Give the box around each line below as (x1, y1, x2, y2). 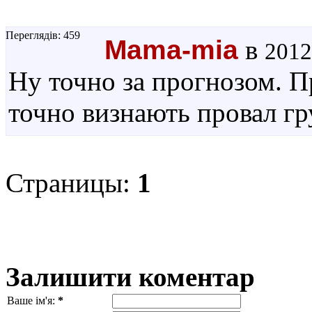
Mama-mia (104, 34, 238, 65)
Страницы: (6, 167, 137, 198)
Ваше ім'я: (7, 294, 58, 306)
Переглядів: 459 (6, 29, 80, 41)
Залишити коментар (6, 261, 255, 292)
